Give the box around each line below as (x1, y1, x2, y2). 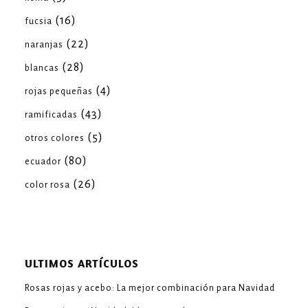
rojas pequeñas (25, 87, 93, 97)
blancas (25, 63, 59, 74)
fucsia (25, 16, 52, 27)
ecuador (25, 157, 61, 167)
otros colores (25, 133, 85, 144)
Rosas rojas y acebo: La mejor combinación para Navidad (25, 283, 275, 294)
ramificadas (25, 110, 78, 120)
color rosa (25, 180, 70, 190)
